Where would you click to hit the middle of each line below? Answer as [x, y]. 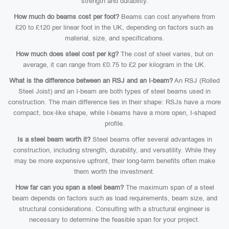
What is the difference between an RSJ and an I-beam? [91, 81]
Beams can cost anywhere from [167, 17]
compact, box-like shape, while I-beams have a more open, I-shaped [114, 113]
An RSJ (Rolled [196, 81]
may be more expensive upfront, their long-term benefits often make [114, 161]
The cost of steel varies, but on [166, 54]
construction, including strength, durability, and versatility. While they [114, 150]
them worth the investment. [114, 171]
